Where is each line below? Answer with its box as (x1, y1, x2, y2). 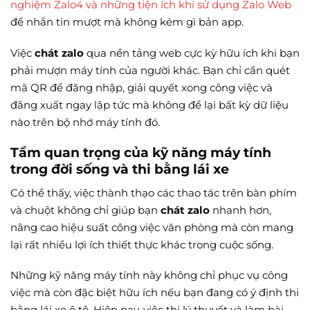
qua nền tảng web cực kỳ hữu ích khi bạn (84, 46, 300, 60)
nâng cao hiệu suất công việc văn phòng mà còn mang (10, 220, 293, 234)
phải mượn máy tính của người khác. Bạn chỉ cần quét (10, 63, 290, 77)
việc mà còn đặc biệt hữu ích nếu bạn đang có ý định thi (10, 286, 299, 300)
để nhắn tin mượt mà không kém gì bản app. (10, 15, 244, 29)
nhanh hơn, (210, 203, 271, 217)
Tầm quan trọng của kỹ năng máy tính (10, 144, 271, 161)
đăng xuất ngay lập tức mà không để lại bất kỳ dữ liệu (10, 98, 289, 111)
